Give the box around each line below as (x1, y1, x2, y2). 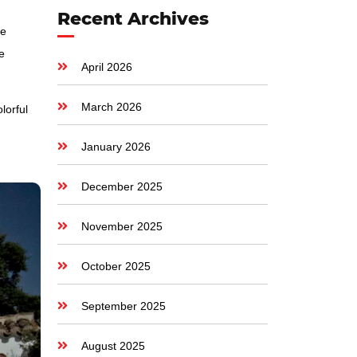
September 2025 (80, 300, 166, 312)
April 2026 (80, 61, 132, 73)
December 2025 (80, 180, 163, 193)
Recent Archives (57, 8, 209, 29)
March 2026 (80, 100, 142, 113)
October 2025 (80, 260, 151, 273)
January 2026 (80, 140, 151, 153)
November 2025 (80, 220, 163, 233)
